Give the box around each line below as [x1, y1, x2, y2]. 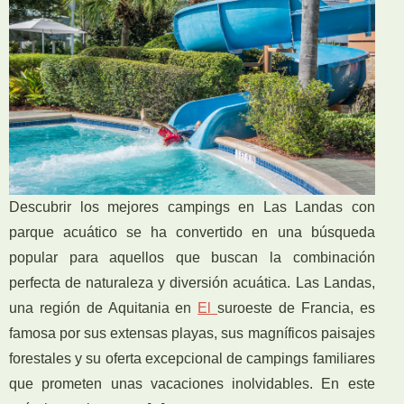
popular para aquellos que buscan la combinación [9, 249, 375, 265]
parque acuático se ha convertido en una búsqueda [9, 224, 375, 240]
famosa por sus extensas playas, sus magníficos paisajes [9, 325, 375, 341]
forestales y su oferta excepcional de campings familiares [9, 350, 375, 366]
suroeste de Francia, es [217, 299, 375, 316]
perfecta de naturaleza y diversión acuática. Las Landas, [9, 274, 375, 290]
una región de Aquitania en [9, 299, 198, 316]
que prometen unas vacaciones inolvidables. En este [9, 375, 375, 391]
